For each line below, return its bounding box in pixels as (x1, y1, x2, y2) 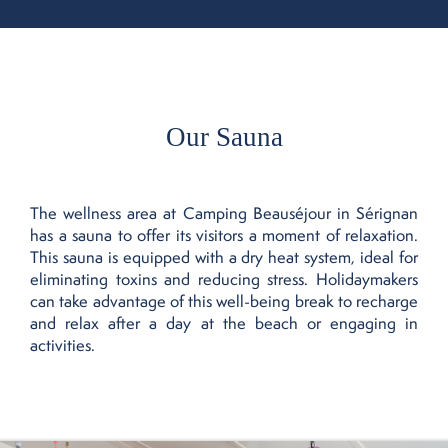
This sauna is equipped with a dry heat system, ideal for (30, 246, 418, 268)
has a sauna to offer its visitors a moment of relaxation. (30, 224, 418, 246)
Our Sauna (165, 122, 283, 152)
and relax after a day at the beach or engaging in (30, 312, 418, 334)
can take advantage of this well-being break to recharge (30, 290, 418, 312)
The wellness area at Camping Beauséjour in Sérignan (30, 202, 418, 224)
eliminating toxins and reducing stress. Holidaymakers (30, 268, 418, 290)
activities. (30, 334, 95, 356)
